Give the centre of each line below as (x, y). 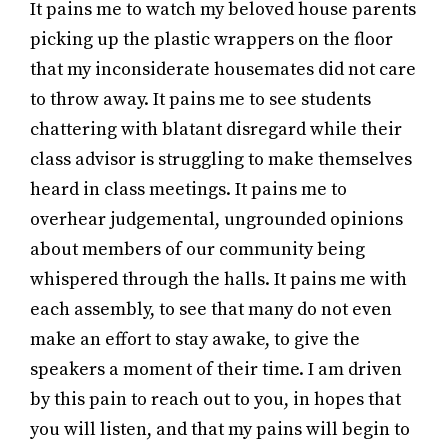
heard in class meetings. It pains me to (188, 189)
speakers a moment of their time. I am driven (216, 369)
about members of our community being (197, 249)
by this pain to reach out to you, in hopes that (215, 399)
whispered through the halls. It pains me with (218, 279)
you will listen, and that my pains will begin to (220, 429)
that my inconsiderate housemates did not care (223, 69)
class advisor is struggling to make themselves (221, 159)
